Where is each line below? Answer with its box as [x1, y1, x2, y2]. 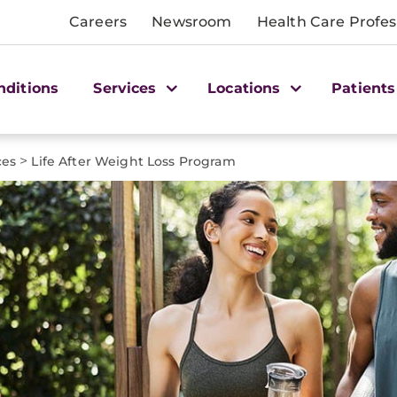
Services [93, 79, 161, 97]
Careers [69, 13, 128, 30]
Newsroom [152, 13, 232, 30]
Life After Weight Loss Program [31, 153, 236, 169]
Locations [207, 79, 285, 97]
